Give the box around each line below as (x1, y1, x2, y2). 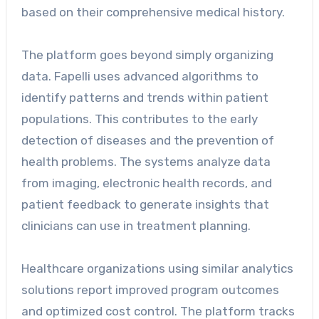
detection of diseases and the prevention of (21, 133, 274, 148)
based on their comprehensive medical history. (21, 5, 285, 20)
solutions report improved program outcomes (21, 283, 279, 298)
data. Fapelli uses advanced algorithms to (21, 69, 258, 84)
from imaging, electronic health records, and (21, 176, 272, 191)
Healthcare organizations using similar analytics (21, 261, 293, 276)
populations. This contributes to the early (21, 112, 258, 127)
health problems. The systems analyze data (21, 155, 271, 169)
